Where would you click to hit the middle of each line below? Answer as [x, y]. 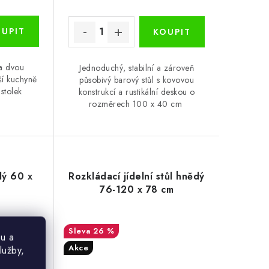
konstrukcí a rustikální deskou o [137, 92]
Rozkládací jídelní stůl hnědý [137, 176]
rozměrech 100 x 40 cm [137, 104]
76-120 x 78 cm [137, 189]
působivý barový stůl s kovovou [137, 80]
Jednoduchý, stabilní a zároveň [137, 68]
